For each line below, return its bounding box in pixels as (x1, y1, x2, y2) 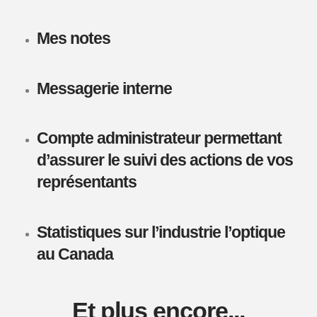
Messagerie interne (36, 79, 172, 98)
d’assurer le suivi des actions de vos (36, 151, 294, 170)
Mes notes (36, 30, 110, 48)
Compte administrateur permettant (36, 129, 282, 148)
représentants (36, 173, 137, 192)
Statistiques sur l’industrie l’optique (36, 223, 286, 241)
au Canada (36, 245, 113, 263)
